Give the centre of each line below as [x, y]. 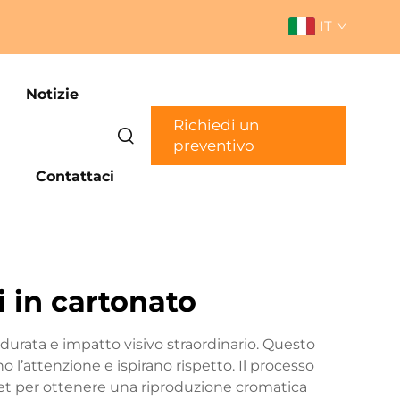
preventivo [214, 146]
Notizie [53, 94]
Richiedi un [217, 125]
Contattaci [75, 176]
